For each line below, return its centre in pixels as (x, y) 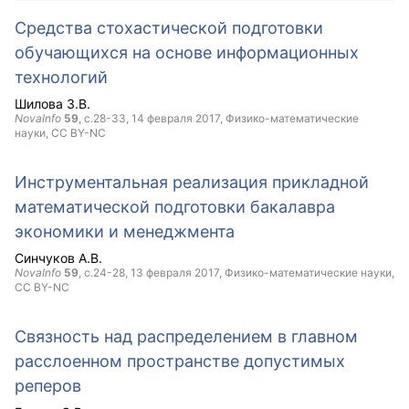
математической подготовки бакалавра (175, 207)
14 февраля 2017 (176, 118)
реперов (48, 386)
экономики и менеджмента (125, 231)
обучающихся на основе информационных (187, 52)
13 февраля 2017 (175, 273)
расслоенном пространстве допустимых (180, 361)
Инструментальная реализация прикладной (192, 182)
